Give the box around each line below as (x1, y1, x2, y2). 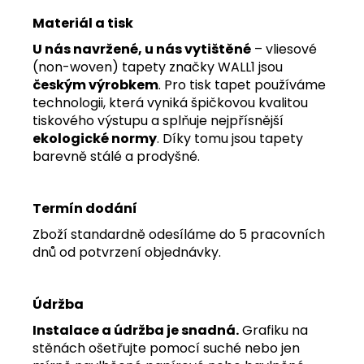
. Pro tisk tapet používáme (158, 75, 326, 94)
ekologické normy (32, 128, 157, 148)
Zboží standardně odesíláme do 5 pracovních (32, 224, 325, 244)
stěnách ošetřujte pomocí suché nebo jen (32, 338, 300, 357)
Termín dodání (32, 198, 137, 218)
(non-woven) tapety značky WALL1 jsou (32, 57, 283, 76)
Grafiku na (239, 320, 308, 340)
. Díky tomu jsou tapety (157, 128, 303, 148)
